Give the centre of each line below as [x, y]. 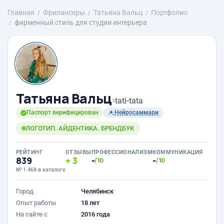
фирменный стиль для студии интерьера [81, 22]
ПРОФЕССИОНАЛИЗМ [122, 152]
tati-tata [129, 101]
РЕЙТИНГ [29, 152]
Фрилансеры [64, 12]
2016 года [95, 214]
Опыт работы [36, 203]
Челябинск [97, 191]
